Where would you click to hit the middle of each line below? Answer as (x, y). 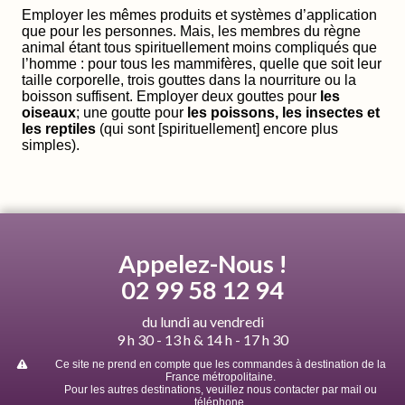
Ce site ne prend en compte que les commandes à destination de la (221, 364)
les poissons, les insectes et (283, 112)
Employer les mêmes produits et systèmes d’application (199, 14)
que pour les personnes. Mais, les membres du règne (191, 31)
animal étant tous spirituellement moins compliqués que (199, 47)
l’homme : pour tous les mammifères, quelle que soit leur (202, 63)
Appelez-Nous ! (202, 264)
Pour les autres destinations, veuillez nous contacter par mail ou (221, 389)
